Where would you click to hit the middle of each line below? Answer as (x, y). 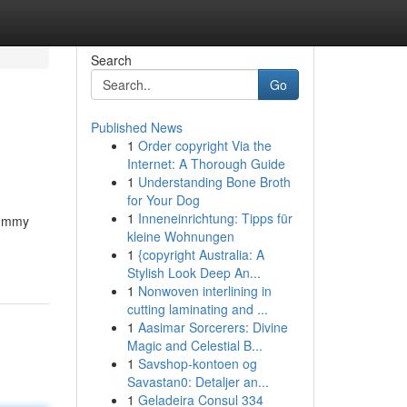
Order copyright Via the (204, 145)
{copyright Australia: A (201, 254)
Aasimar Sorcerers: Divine (213, 327)
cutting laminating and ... (197, 309)
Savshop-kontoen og (197, 363)
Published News (136, 127)
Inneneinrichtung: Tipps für (215, 218)
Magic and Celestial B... (194, 345)
